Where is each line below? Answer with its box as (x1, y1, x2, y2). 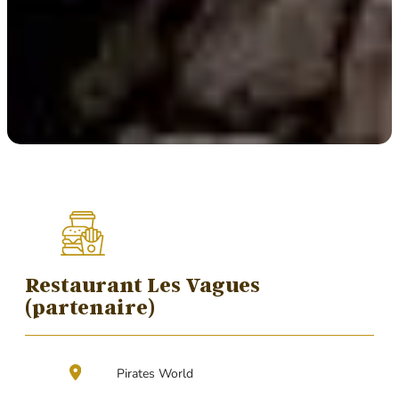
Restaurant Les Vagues (24, 272, 260, 297)
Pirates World (117, 364, 194, 382)
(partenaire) (24, 294, 155, 319)
